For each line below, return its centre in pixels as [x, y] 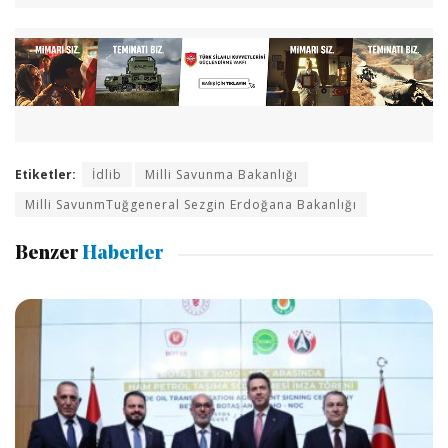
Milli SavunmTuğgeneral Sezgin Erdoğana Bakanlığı [191, 204]
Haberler [120, 255]
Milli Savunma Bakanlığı [221, 174]
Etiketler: [45, 174]
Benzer [46, 255]
